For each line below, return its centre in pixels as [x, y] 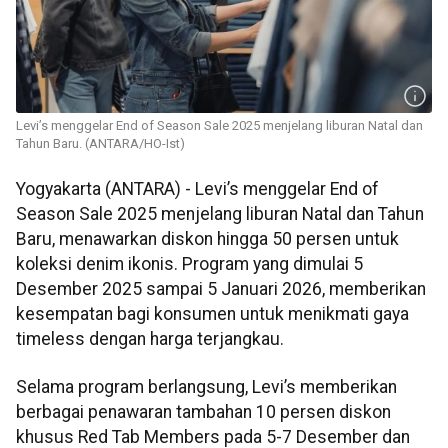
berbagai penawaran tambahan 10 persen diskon [203, 411]
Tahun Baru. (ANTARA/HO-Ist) [100, 144]
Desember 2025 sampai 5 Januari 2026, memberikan [221, 289]
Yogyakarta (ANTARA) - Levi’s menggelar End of [197, 189]
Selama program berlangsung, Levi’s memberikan [206, 386]
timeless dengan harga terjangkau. [150, 339]
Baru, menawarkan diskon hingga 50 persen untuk [207, 239]
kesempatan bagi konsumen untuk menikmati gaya [212, 314]
